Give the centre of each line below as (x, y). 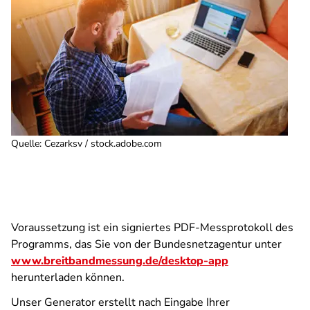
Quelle (25, 144)
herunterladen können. (68, 277)
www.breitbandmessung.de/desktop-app (120, 261)
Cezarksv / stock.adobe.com (103, 144)
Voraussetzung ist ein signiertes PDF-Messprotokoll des (152, 228)
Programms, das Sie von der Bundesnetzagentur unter (146, 244)
